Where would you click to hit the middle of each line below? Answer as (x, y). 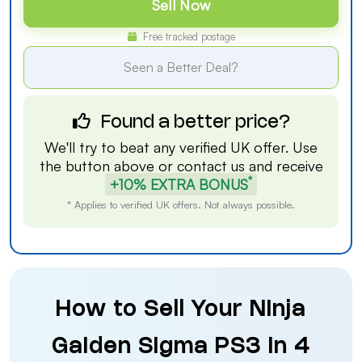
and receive (284, 166)
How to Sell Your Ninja (181, 310)
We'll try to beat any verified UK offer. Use (181, 147)
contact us (210, 166)
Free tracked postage (187, 36)
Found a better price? (193, 123)
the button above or (108, 166)
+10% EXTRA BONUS (179, 184)
